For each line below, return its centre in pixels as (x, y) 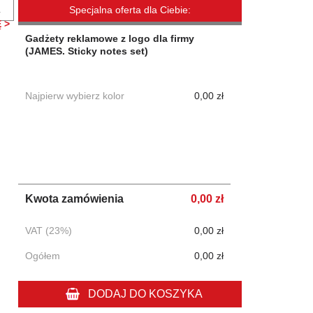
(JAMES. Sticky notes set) (87, 51)
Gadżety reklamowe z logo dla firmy (110, 39)
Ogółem (43, 256)
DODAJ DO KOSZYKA (145, 294)
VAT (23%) (49, 231)
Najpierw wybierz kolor (75, 96)
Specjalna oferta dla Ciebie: (130, 10)
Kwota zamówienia (75, 199)
